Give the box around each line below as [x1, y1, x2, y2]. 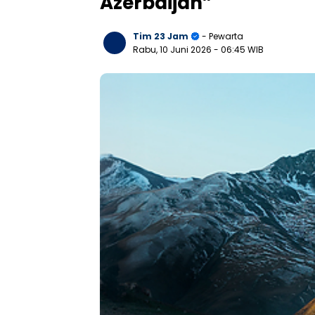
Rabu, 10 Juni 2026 [133, 44, 214, 56]
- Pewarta [200, 30, 243, 42]
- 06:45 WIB [214, 44, 264, 56]
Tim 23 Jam [133, 30, 188, 42]
